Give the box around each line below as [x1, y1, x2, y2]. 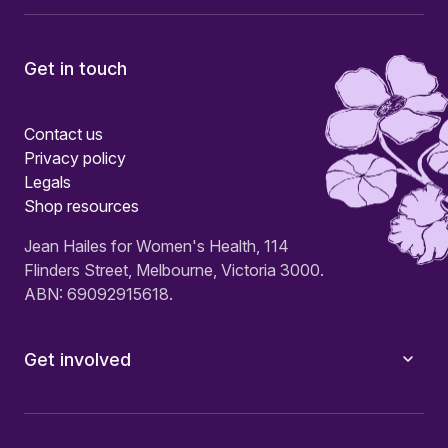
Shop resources [24, 195, 139, 216]
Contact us [24, 123, 103, 144]
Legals [24, 171, 71, 192]
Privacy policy [24, 147, 126, 168]
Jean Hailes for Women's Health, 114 [24, 235, 289, 256]
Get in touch [24, 57, 127, 79]
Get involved [24, 348, 131, 370]
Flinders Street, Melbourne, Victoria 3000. [24, 259, 324, 280]
